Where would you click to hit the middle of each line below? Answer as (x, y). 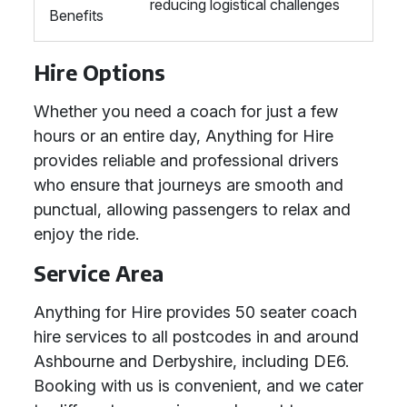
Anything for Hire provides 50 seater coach (195, 312)
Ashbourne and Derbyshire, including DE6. (191, 361)
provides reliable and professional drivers (186, 160)
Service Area (99, 273)
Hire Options (99, 72)
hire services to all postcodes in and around (196, 337)
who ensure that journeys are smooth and (189, 185)
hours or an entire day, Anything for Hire (184, 136)
